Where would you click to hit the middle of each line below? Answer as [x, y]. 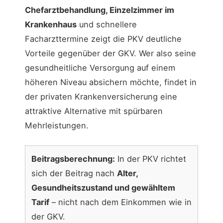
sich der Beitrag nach [74, 173]
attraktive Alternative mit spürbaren [94, 111]
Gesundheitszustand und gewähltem [103, 187]
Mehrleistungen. [57, 126]
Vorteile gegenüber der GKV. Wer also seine [111, 54]
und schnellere [107, 25]
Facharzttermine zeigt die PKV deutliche [103, 39]
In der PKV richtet [151, 159]
